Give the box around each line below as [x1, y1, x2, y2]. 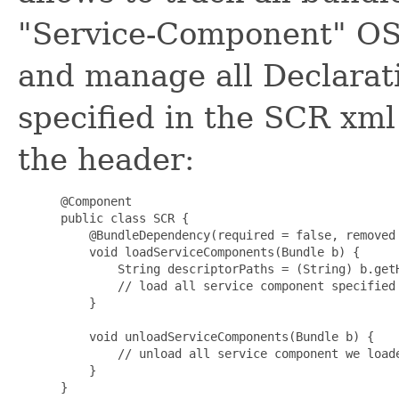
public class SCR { [53, 210, 189, 225]
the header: [18, 141, 194, 177]
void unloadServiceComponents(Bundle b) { [53, 329, 374, 344]
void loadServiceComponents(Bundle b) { [53, 244, 360, 259]
